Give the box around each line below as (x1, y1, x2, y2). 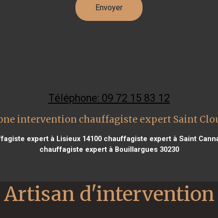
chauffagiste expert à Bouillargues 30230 (39, 145, 179, 154)
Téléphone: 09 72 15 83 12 (48, 91, 170, 104)
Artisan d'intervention (3, 181, 215, 206)
